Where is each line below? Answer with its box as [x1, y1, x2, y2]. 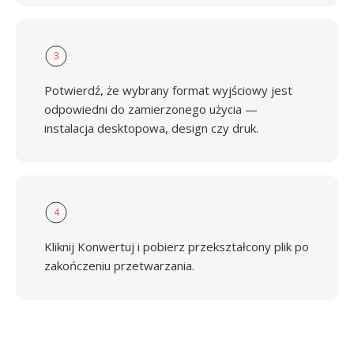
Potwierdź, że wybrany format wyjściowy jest [44, 82, 292, 98]
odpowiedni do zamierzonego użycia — [44, 101, 258, 117]
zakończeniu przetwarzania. [44, 258, 194, 273]
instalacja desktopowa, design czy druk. [44, 120, 258, 136]
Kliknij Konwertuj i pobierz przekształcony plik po [44, 239, 309, 254]
